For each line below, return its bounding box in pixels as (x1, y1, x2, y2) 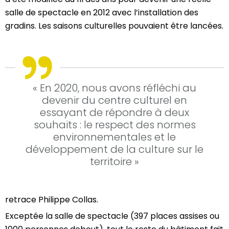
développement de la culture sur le (26, 142, 203, 157)
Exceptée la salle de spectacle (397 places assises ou (5, 210, 219, 222)
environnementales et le (53, 130, 176, 145)
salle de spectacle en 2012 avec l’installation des (5, 7, 198, 19)
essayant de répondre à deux (40, 105, 189, 120)
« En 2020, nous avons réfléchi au (33, 81, 196, 96)
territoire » (90, 154, 139, 169)
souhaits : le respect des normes (33, 118, 196, 132)
